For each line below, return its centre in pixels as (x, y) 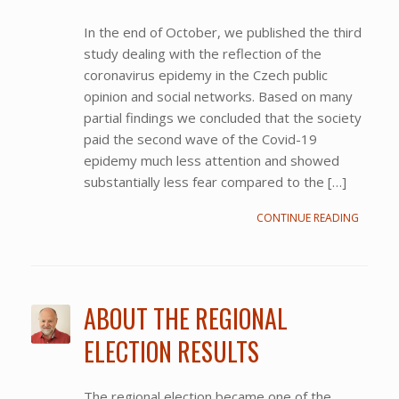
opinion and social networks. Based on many (218, 96)
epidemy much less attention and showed (211, 160)
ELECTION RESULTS (171, 351)
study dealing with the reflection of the (202, 53)
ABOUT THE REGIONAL (185, 318)
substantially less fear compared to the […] (215, 181)
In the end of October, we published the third (222, 32)
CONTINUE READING (308, 217)
